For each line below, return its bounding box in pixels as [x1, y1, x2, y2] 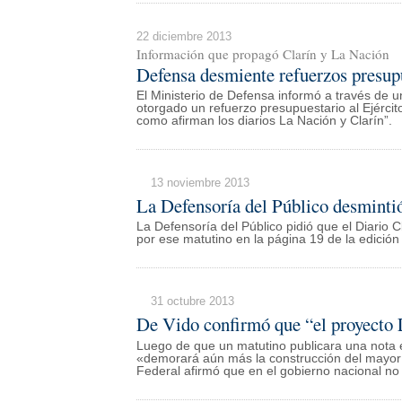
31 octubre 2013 [151, 294, 234, 309]
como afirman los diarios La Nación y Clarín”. [136, 113, 392, 127]
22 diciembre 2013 [136, 30, 232, 44]
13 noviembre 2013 [151, 175, 249, 189]
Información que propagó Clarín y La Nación [136, 45, 389, 64]
